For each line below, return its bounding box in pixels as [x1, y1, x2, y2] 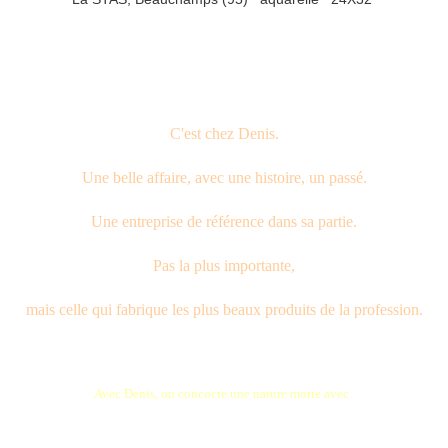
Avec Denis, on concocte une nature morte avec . [93, 386, 355, 402]
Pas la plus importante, [153, 257, 295, 275]
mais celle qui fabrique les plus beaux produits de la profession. [25, 301, 423, 319]
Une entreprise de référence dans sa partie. [91, 213, 357, 231]
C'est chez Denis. [169, 125, 279, 143]
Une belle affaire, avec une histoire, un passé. [81, 169, 367, 187]
